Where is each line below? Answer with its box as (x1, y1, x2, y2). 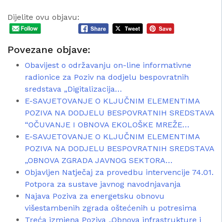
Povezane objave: (7, 43, 90, 55)
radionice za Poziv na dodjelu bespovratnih (25, 72, 189, 82)
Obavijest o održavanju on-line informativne (25, 60, 191, 70)
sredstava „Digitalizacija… (25, 84, 122, 94)
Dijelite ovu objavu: (7, 12, 79, 22)
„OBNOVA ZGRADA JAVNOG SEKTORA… (25, 155, 172, 165)
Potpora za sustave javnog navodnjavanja (25, 179, 181, 189)
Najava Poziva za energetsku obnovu (25, 191, 165, 201)
